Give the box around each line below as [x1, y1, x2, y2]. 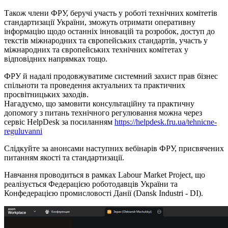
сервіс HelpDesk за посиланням [4, 118, 115, 127]
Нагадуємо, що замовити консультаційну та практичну [4, 99, 194, 108]
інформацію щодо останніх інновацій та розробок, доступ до [4, 27, 215, 36]
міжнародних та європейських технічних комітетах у [4, 45, 188, 54]
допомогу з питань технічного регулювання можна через [4, 108, 202, 118]
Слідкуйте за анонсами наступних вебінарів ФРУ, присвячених [4, 144, 224, 153]
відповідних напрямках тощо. [4, 54, 107, 64]
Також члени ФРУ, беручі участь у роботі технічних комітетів [4, 9, 217, 18]
